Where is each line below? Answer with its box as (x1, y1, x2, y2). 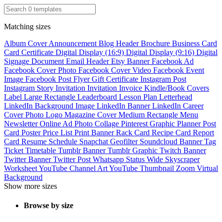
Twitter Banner (4, 155, 53, 164)
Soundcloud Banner (140, 137, 204, 146)
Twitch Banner (160, 146, 206, 155)
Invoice (119, 83, 144, 92)
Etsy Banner (111, 56, 152, 65)
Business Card (172, 39, 217, 48)
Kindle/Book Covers (144, 83, 209, 92)
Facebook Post (25, 74, 73, 83)
